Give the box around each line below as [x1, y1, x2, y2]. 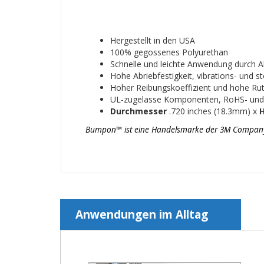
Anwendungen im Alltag [75, 207, 208, 223]
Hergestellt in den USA [110, 35, 195, 47]
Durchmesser [110, 105, 169, 117]
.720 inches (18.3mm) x [169, 105, 259, 117]
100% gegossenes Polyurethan [110, 47, 228, 58]
